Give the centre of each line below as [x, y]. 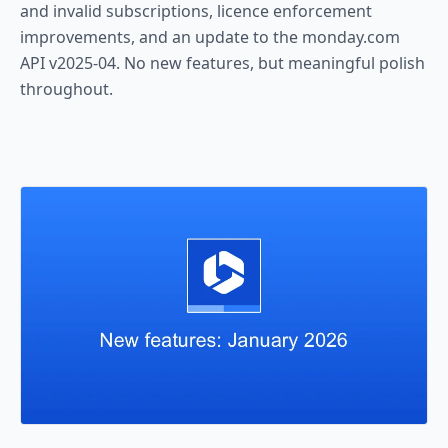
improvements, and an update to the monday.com [210, 37]
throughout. [66, 89]
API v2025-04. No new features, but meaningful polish [222, 63]
